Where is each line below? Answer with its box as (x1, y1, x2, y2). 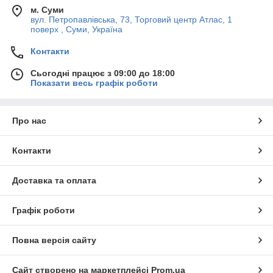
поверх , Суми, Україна (30, 24, 122, 35)
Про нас (12, 116, 46, 126)
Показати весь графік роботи (30, 78, 158, 88)
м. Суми (30, 5, 64, 15)
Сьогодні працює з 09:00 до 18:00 (30, 68, 175, 79)
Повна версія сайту (12, 235, 96, 246)
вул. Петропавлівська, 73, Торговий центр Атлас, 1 (30, 15, 232, 25)
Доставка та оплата (12, 175, 96, 186)
